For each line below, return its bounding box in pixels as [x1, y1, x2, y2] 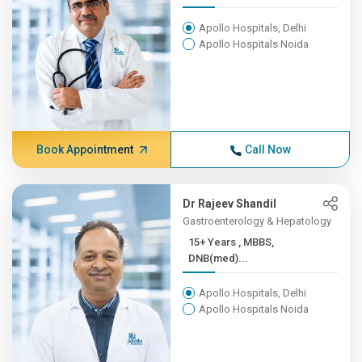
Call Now [244, 143, 291, 156]
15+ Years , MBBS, [188, 236, 239, 248]
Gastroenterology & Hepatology [183, 215, 332, 227]
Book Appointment [36, 143, 133, 156]
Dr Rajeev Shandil [183, 197, 277, 210]
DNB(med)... [188, 252, 249, 264]
